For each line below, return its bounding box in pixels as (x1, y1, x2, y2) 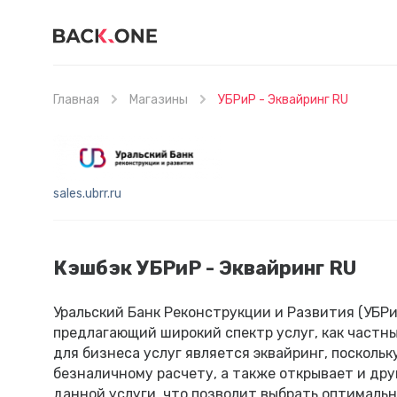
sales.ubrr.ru (53, 186, 121, 201)
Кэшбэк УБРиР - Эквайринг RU (53, 256, 356, 280)
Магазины (129, 92, 188, 107)
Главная (53, 92, 99, 107)
